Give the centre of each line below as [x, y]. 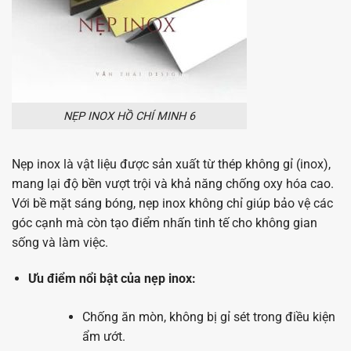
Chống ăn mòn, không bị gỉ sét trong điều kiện [208, 317]
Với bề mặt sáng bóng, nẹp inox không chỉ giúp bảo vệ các [172, 204]
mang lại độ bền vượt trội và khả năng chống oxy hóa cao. [173, 184]
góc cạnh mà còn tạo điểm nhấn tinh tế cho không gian [165, 223]
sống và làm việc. [60, 243]
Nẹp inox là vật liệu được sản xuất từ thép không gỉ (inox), [171, 165]
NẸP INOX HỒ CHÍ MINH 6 [129, 116]
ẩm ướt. [103, 337]
